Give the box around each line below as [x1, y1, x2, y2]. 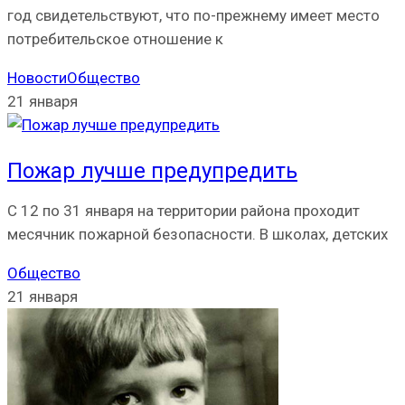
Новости [7, 69, 67, 88]
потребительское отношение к [7, 30, 223, 49]
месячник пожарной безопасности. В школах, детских [7, 225, 388, 244]
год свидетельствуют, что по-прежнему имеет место [7, 6, 380, 25]
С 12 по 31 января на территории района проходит [7, 202, 360, 221]
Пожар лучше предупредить [7, 158, 297, 184]
